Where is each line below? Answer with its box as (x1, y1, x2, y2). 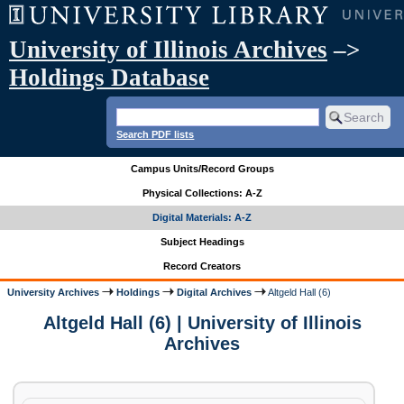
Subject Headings (160, 236, 244, 248)
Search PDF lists (116, 128, 195, 140)
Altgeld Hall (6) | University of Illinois (42, 313, 362, 334)
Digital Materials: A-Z (152, 212, 252, 224)
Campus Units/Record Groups (130, 163, 274, 175)
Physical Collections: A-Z (142, 188, 262, 199)
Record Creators (163, 261, 241, 272)
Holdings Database (9, 64, 209, 91)
